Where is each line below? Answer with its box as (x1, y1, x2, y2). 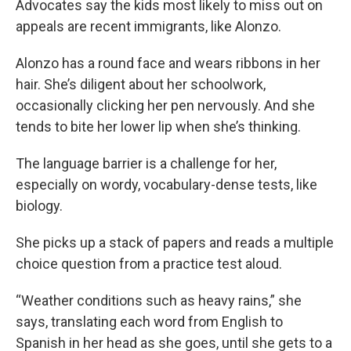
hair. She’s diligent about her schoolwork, (16, 76, 266, 93)
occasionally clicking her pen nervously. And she (16, 97, 315, 114)
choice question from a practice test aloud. (16, 255, 282, 273)
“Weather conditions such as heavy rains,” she (16, 292, 302, 309)
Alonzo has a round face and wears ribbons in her (16, 55, 320, 72)
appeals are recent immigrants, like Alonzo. (16, 18, 281, 35)
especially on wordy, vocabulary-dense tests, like (16, 176, 317, 194)
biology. (16, 197, 63, 215)
